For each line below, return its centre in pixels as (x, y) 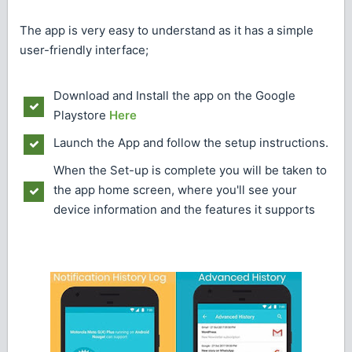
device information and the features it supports (184, 209)
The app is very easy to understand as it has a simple (167, 31)
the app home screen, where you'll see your (175, 189)
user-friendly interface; (84, 50)
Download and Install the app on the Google (174, 95)
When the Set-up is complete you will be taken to (190, 170)
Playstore (81, 115)
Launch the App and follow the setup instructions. (191, 142)
